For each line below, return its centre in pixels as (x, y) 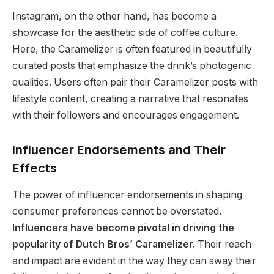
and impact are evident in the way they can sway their (134, 261)
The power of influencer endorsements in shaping (127, 195)
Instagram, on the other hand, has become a (114, 17)
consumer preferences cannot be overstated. (117, 212)
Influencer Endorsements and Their (119, 149)
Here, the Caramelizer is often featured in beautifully (132, 50)
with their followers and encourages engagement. (126, 116)
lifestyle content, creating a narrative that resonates (130, 99)
